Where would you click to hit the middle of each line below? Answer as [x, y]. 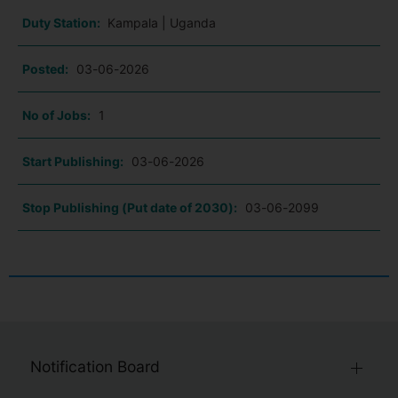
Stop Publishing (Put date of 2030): [130, 208]
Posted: [45, 69]
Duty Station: [63, 23]
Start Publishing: [73, 162]
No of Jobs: [56, 115]
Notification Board [95, 367]
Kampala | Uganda [162, 23]
